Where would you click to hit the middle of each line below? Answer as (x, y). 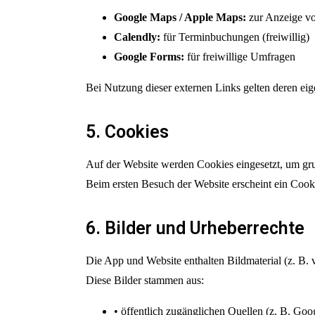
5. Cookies (127, 132)
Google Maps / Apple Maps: (180, 17)
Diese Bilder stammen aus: (145, 280)
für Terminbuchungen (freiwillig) (235, 37)
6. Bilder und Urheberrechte (195, 228)
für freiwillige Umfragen (240, 57)
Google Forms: (149, 57)
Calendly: (137, 37)
